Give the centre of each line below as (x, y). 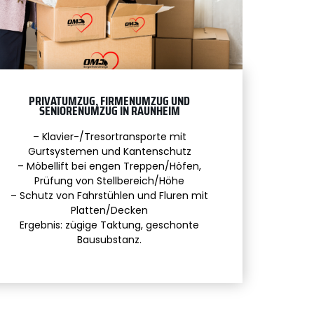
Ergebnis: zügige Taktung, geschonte (109, 225)
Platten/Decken (109, 210)
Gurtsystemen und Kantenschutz (109, 151)
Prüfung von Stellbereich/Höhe (109, 180)
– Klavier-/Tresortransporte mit (109, 136)
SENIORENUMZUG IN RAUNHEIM (109, 110)
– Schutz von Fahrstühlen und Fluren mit (109, 195)
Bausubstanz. (109, 239)
